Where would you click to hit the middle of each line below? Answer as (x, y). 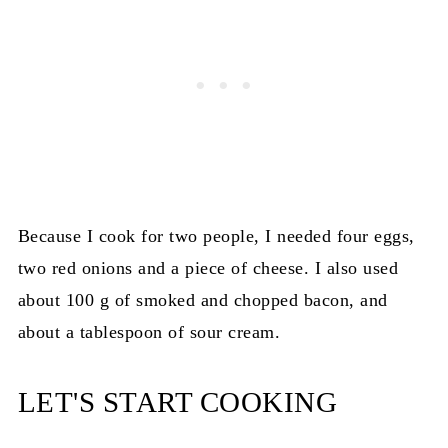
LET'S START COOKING (177, 402)
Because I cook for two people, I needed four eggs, (216, 236)
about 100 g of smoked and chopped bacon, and (202, 300)
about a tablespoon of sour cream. (149, 332)
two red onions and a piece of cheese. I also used (208, 268)
